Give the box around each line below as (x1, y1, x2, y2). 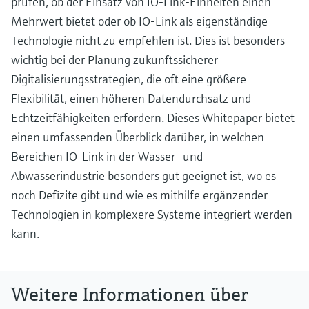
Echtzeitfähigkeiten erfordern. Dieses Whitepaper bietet (11, 110, 295, 126)
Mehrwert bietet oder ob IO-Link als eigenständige (11, 13, 268, 29)
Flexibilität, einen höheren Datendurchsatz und (11, 90, 251, 106)
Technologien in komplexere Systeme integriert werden (11, 206, 292, 222)
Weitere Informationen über (11, 282, 248, 306)
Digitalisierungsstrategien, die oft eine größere (11, 71, 246, 87)
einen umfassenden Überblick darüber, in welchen (11, 129, 264, 145)
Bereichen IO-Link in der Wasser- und (11, 148, 203, 164)
